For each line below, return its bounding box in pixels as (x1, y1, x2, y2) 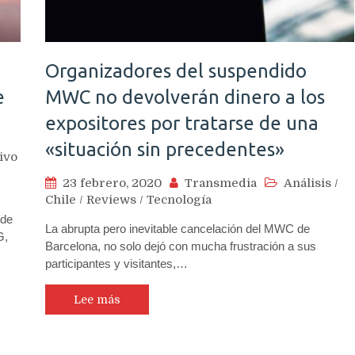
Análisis (284, 175, 331, 190)
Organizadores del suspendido (45, 59, 307, 82)
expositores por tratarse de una (45, 112, 319, 134)
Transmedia (185, 175, 257, 190)
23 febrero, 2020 (63, 175, 162, 190)
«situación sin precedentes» (45, 138, 284, 160)
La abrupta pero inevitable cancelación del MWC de (45, 221, 310, 235)
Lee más (74, 292, 120, 306)
